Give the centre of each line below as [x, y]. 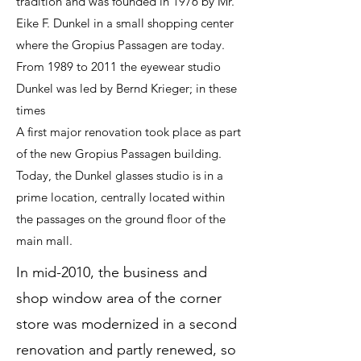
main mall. [44, 241]
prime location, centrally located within [120, 197]
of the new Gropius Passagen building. [119, 154]
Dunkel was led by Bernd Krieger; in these [127, 88]
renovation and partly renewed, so [126, 350]
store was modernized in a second [127, 324]
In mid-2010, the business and [112, 272]
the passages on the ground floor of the [121, 219]
